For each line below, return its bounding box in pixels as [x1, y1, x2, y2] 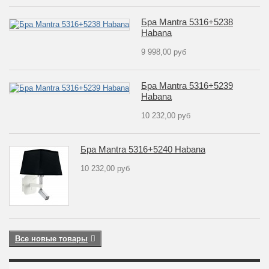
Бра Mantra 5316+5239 [141, 80, 233, 91]
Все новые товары [15, 234, 88, 243]
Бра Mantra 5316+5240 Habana [80, 144, 205, 154]
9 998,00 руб [141, 47, 186, 56]
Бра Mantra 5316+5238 [141, 17, 233, 27]
